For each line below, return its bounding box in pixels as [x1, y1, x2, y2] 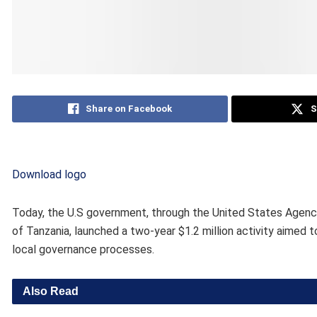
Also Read [23, 284, 79, 297]
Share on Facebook [86, 103, 173, 114]
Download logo [12, 167, 86, 181]
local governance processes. [12, 242, 154, 256]
